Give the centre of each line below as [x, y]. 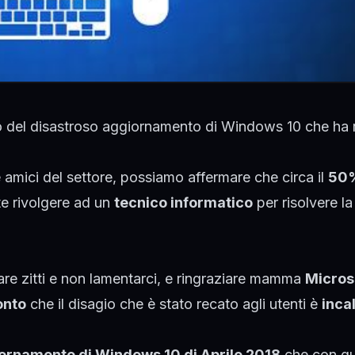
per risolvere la [303, 202]
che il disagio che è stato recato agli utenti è [174, 303]
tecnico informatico [183, 202]
